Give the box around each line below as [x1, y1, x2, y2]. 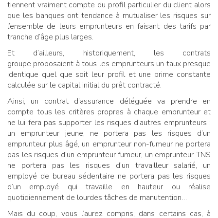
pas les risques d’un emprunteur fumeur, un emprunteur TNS [7, 149, 211, 161]
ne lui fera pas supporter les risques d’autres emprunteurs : [7, 117, 211, 128]
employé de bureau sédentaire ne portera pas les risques [7, 171, 211, 182]
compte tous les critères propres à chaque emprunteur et [7, 107, 211, 118]
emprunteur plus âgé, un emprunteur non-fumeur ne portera [7, 139, 211, 150]
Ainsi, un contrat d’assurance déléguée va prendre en [7, 96, 211, 107]
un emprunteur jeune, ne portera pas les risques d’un [7, 128, 211, 139]
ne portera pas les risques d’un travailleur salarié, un [7, 160, 211, 171]
